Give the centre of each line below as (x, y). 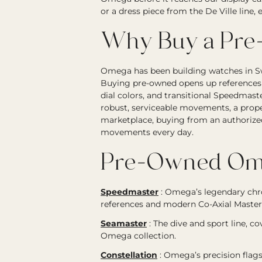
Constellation (129, 255)
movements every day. (147, 132)
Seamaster (124, 223)
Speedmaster (130, 192)
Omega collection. (138, 236)
